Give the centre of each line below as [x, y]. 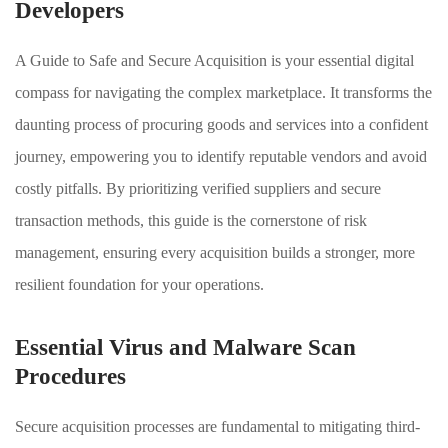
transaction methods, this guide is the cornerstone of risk [191, 220]
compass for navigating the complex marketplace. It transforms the [223, 92]
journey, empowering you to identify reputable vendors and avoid [221, 156]
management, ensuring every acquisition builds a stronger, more [215, 252]
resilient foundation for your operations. [139, 284]
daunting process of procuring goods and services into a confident [221, 124]
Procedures [70, 376]
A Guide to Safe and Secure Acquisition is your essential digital [214, 60]
